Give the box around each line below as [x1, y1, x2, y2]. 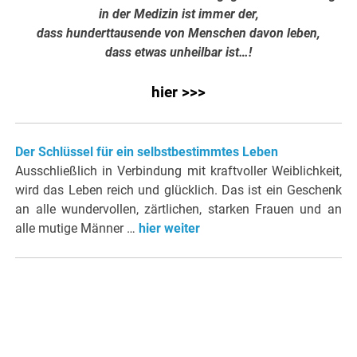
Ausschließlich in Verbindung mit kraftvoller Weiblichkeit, [15, 163, 342, 179]
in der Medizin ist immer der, [98, 6, 259, 22]
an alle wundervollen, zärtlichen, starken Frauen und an [15, 202, 342, 218]
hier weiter [139, 221, 201, 237]
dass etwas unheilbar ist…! [105, 45, 252, 61]
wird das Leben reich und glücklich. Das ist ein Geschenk [15, 182, 342, 198]
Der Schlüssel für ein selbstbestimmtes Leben [15, 144, 279, 160]
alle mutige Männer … [15, 221, 139, 237]
